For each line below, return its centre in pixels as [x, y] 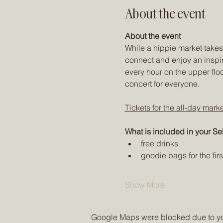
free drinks [159, 143]
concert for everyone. [163, 84]
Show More [145, 185]
